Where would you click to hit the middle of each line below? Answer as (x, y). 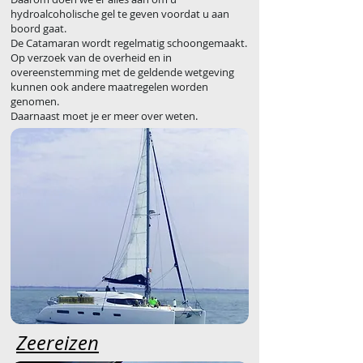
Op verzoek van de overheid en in (91, 58)
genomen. (35, 101)
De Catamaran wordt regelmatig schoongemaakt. (129, 43)
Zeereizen (58, 343)
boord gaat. (38, 28)
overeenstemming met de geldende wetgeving (122, 72)
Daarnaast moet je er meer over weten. (104, 116)
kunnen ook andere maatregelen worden (109, 87)
